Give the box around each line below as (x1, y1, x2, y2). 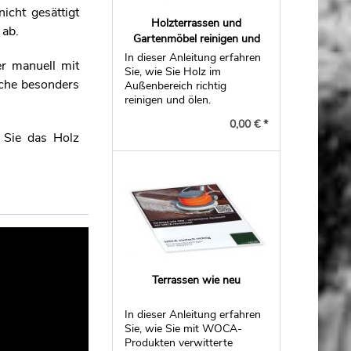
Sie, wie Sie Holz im (125, 64, 222, 79)
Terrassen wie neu (152, 273, 241, 288)
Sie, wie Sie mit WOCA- (125, 321, 243, 336)
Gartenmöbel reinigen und (132, 31, 260, 46)
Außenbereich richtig (125, 78, 227, 93)
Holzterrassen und (151, 16, 242, 31)
